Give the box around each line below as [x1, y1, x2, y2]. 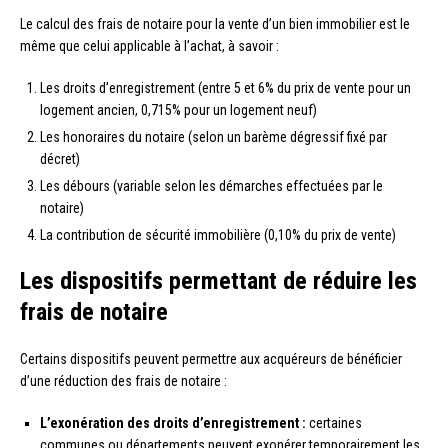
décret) [40, 150, 80, 167]
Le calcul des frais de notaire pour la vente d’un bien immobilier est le [20, 15, 410, 32]
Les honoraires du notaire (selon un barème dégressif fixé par [40, 128, 387, 145]
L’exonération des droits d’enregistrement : [40, 414, 306, 431]
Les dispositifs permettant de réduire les [20, 266, 417, 295]
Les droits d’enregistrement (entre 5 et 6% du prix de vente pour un [40, 79, 411, 96]
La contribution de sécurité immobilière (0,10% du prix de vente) [40, 226, 396, 243]
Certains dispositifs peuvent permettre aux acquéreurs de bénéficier [20, 350, 402, 367]
